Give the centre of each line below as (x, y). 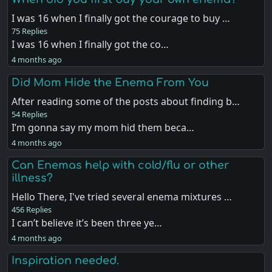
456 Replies (32, 209)
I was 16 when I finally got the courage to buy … (121, 19)
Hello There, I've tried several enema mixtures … (122, 196)
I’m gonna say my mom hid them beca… (103, 127)
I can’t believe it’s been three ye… (87, 223)
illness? (32, 178)
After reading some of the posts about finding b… (126, 101)
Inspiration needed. (66, 260)
